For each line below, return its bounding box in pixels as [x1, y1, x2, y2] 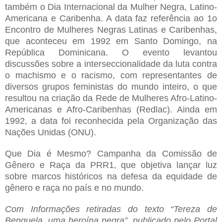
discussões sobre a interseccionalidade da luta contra [5, 58, 217, 69]
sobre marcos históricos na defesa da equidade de [5, 171, 217, 181]
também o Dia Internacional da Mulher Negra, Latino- [5, 1, 217, 12]
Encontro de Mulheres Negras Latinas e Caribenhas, [5, 24, 217, 35]
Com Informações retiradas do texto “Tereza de [5, 204, 217, 214]
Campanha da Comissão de [91, 148, 218, 159]
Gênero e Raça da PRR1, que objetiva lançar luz [5, 160, 217, 170]
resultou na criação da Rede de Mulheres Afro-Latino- [5, 93, 217, 103]
